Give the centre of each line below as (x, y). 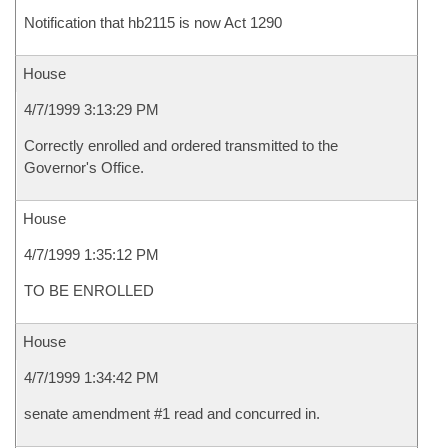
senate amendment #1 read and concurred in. (172, 413)
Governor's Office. (84, 167)
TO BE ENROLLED (89, 290)
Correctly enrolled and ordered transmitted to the (181, 145)
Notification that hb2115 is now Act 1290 (153, 22)
